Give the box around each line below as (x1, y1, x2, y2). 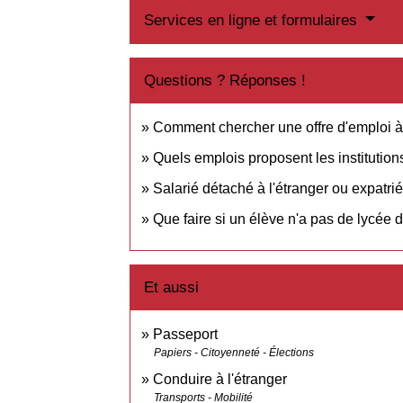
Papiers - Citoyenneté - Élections (154, 346, 315, 360)
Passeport (153, 327, 219, 343)
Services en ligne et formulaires (144, 11, 363, 29)
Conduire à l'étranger (153, 372, 288, 388)
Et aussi (144, 279, 200, 297)
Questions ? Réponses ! (144, 71, 307, 89)
